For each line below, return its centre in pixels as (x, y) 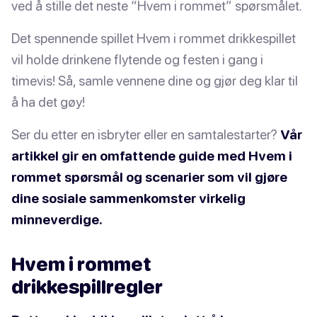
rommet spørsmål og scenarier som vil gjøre (149, 177)
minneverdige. (57, 219)
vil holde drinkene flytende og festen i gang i (137, 59)
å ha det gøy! (48, 102)
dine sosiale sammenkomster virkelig (128, 198)
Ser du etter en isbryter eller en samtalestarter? (146, 134)
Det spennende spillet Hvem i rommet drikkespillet (154, 38)
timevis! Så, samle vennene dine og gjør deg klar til (155, 80)
